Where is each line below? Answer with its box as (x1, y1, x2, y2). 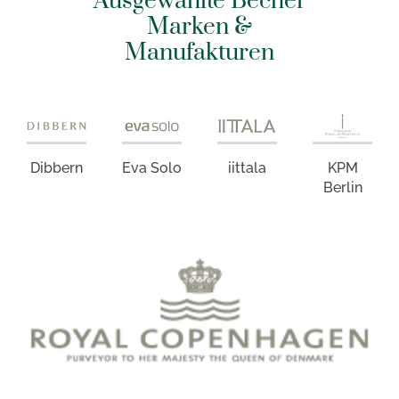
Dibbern (30, 159, 83, 176)
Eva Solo (122, 159, 182, 176)
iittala (228, 159, 266, 176)
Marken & (147, 12, 252, 42)
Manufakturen (125, 37, 274, 68)
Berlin (322, 178, 362, 196)
